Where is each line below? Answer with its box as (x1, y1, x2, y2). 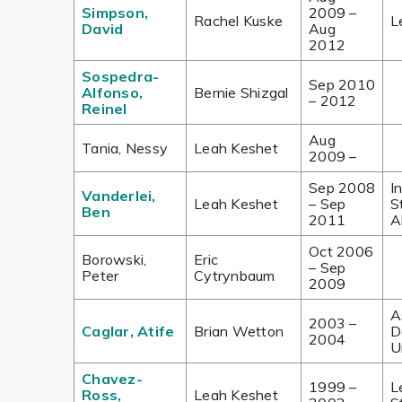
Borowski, (82, 250, 147, 268)
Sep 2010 (309, 75, 375, 93)
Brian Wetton (194, 322, 284, 340)
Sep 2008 (309, 179, 375, 197)
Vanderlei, (82, 187, 156, 205)
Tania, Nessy (82, 139, 168, 157)
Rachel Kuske (194, 12, 283, 30)
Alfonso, (82, 83, 143, 101)
